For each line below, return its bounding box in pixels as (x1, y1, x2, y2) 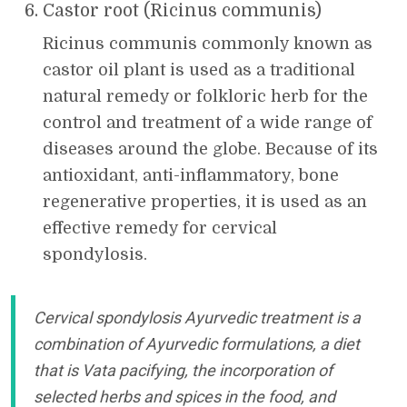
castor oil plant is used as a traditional (43, 60, 355, 79)
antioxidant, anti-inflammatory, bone (43, 165, 339, 184)
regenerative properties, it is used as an (43, 192, 367, 211)
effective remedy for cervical (43, 218, 277, 237)
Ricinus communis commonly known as (43, 34, 372, 53)
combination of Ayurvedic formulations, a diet (34, 333, 360, 353)
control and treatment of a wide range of (43, 113, 372, 132)
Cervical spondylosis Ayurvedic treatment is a (34, 307, 361, 327)
